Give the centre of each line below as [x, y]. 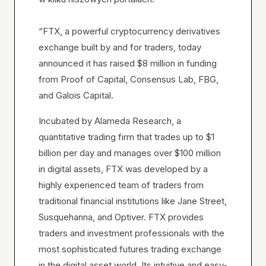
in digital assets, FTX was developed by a [123, 169]
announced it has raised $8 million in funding [128, 64]
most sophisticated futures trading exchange [130, 249]
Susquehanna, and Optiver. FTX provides [121, 217]
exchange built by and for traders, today [120, 47]
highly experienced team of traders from [121, 185]
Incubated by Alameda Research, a [110, 121]
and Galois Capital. [76, 96]
